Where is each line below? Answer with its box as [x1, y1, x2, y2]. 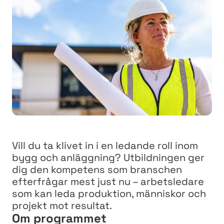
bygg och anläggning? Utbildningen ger [12, 150, 204, 164]
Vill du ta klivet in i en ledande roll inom [12, 138, 198, 152]
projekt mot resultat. [12, 198, 112, 212]
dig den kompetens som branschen [12, 162, 182, 176]
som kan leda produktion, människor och [12, 186, 206, 200]
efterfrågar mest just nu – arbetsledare [12, 174, 204, 188]
